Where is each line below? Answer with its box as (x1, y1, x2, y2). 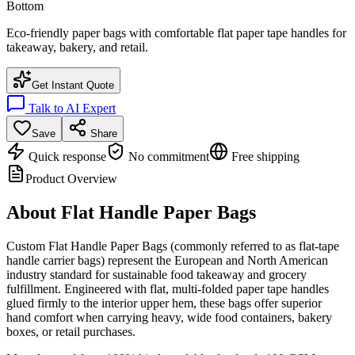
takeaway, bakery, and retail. (6, 40, 148, 55)
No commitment (125, 150, 209, 164)
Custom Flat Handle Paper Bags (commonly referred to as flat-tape (6, 239, 339, 253)
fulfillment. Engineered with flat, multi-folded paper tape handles (6, 281, 329, 296)
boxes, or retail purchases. (6, 324, 136, 338)
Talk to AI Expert (25, 101, 116, 116)
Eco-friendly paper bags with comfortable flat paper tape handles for (6, 26, 346, 40)
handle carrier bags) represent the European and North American (6, 253, 328, 267)
